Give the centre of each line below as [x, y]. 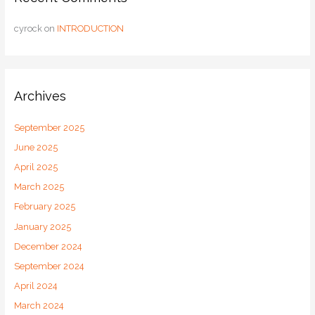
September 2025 [49, 127]
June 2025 [36, 147]
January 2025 [42, 226]
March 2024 [39, 306]
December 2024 [48, 246]
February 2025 [44, 207]
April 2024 [36, 286]
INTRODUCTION [90, 29]
